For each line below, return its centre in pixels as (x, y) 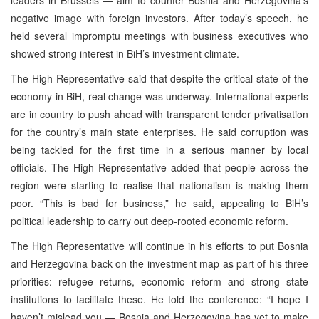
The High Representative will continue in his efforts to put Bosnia (159, 245)
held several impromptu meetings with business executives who (159, 35)
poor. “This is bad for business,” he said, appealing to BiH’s (159, 203)
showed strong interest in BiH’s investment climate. (125, 53)
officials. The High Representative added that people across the (159, 167)
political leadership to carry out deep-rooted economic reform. (150, 220)
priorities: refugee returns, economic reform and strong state (159, 281)
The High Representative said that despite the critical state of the (159, 78)
